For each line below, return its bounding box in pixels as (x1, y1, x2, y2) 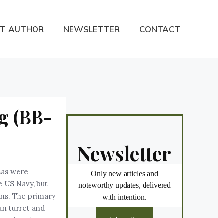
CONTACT (139, 24, 181, 35)
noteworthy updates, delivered (78, 181, 171, 190)
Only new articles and (91, 169, 158, 178)
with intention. (102, 193, 147, 201)
